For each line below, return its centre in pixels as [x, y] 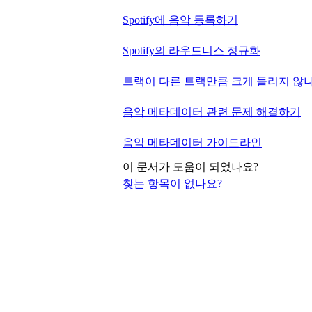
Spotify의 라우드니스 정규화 [192, 51]
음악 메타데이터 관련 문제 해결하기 [212, 112]
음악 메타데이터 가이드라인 [192, 143]
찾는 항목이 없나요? [172, 183]
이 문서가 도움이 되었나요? [190, 167]
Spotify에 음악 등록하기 [180, 20]
